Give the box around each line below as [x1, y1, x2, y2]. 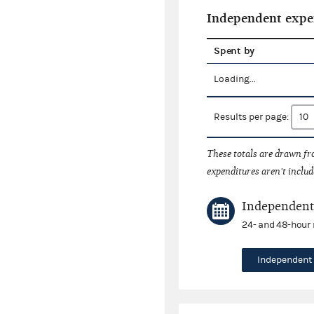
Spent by [214, 45, 254, 57]
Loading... [214, 74, 257, 86]
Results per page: [214, 111, 292, 123]
